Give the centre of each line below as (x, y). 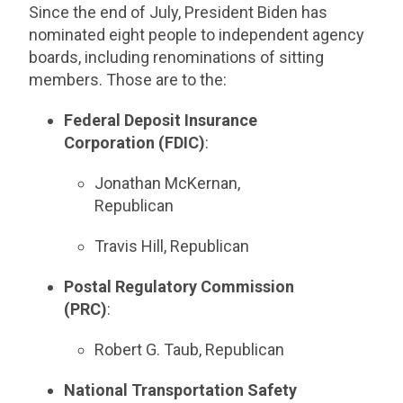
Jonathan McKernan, (168, 183)
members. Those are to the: (130, 80)
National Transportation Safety (180, 390)
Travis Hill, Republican (172, 246)
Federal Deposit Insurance (160, 120)
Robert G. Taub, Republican (190, 349)
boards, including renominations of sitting (177, 57)
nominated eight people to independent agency (197, 35)
